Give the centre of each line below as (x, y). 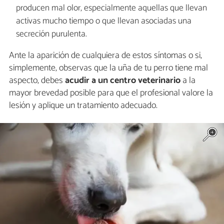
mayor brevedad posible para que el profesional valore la (111, 93)
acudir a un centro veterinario (123, 81)
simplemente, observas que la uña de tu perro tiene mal (108, 68)
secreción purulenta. (51, 34)
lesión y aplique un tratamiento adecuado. (83, 106)
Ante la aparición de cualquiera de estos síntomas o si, (105, 56)
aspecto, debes (37, 81)
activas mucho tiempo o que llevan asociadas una (103, 21)
